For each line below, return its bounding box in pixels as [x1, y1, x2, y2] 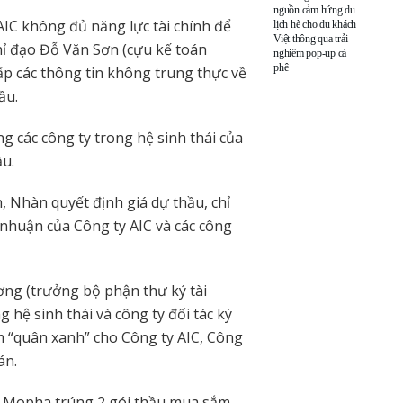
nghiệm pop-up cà [273, 46, 347, 59]
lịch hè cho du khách [273, 17, 357, 31]
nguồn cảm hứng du [273, 3, 355, 16]
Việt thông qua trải [273, 31, 348, 45]
